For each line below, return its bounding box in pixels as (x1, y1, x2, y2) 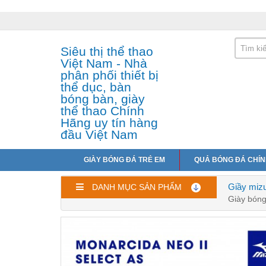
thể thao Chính (61, 104, 144, 118)
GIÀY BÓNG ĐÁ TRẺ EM (84, 156, 165, 164)
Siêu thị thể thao (61, 45, 153, 59)
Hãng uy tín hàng (61, 116, 158, 130)
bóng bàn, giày (61, 92, 145, 106)
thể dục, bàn (61, 80, 131, 94)
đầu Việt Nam (61, 128, 138, 142)
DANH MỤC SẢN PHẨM (92, 182, 182, 192)
